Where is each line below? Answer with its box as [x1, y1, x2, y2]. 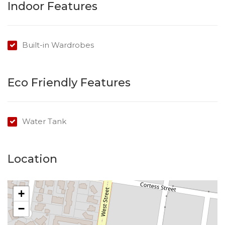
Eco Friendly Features [8, 76, 131, 89]
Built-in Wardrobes [22, 40, 94, 50]
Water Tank [22, 117, 66, 126]
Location [8, 152, 57, 166]
